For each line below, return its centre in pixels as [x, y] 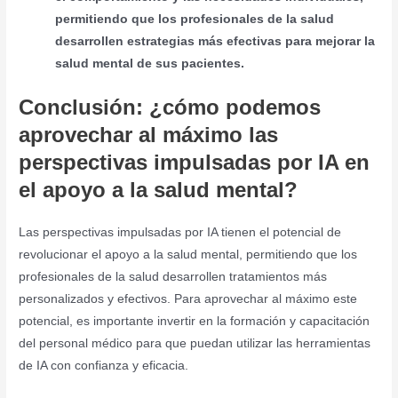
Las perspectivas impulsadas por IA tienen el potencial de [180, 232]
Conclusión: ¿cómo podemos [170, 107]
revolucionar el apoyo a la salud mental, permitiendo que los [188, 254]
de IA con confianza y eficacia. [104, 365]
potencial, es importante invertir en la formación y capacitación [195, 321]
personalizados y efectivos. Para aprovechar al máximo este [188, 298]
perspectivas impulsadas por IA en [195, 162]
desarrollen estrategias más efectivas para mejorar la [215, 42]
